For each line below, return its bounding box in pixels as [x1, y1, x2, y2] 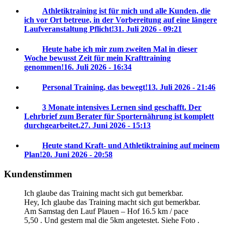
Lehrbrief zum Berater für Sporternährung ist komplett [24, 112, 214, 121]
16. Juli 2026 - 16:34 [64, 63, 132, 72]
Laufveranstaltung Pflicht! [24, 25, 114, 34]
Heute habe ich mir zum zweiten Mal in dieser [42, 45, 197, 54]
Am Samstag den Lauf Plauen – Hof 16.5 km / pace [24, 207, 188, 216]
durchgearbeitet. [24, 121, 80, 130]
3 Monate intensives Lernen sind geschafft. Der [42, 103, 201, 112]
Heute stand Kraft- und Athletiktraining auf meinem [42, 141, 219, 150]
